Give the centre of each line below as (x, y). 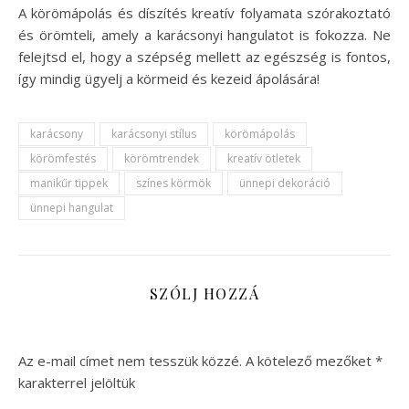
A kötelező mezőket (310, 360)
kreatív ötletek (264, 158)
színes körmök (173, 183)
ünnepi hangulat (72, 207)
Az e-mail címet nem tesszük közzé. (130, 360)
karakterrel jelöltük (77, 382)
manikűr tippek (69, 183)
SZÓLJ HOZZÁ (204, 293)
